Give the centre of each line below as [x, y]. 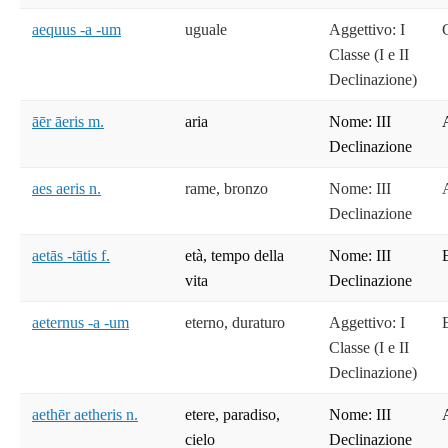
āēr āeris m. [68, 122]
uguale [206, 30]
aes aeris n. [66, 189]
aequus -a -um [76, 30]
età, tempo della [234, 256]
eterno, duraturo [235, 323]
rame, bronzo [226, 189]
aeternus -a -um [80, 323]
